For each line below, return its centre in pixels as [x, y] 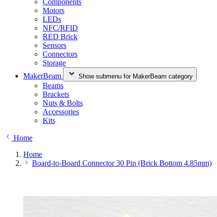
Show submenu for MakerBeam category [136, 76]
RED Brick [60, 37]
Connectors [60, 54]
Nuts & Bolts [63, 103]
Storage [54, 63]
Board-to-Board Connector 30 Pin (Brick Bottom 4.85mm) [122, 163]
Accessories [61, 112]
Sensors [54, 45]
